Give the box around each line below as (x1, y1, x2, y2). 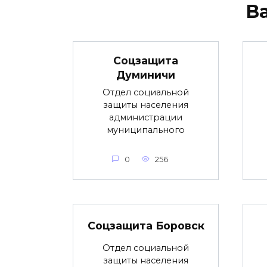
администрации (109, 112, 182, 123)
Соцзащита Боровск (87, 219, 204, 232)
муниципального (107, 125, 185, 136)
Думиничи (116, 69, 175, 82)
